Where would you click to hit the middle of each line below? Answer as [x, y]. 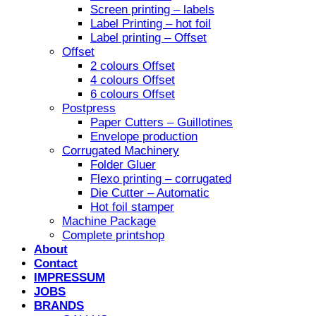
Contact [56, 264]
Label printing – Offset [148, 38]
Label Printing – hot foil [151, 24]
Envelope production [144, 137]
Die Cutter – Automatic [150, 193]
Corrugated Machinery [121, 151]
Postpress [89, 109]
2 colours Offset [133, 66]
